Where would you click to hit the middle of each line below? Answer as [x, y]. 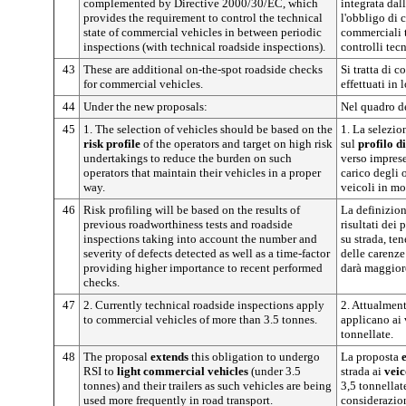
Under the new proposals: [145, 106]
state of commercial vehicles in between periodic [203, 32]
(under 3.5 [276, 371]
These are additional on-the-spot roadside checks [203, 69]
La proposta [371, 356]
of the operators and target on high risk [237, 143]
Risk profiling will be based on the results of [192, 209]
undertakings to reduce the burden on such [188, 158]
